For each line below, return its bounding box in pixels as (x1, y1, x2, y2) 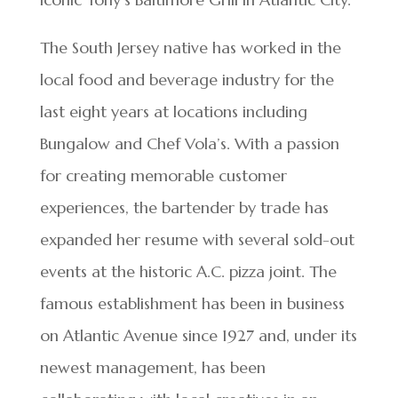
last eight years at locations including (39, 101, 307, 122)
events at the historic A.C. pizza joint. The (39, 261, 337, 282)
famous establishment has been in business (39, 293, 345, 314)
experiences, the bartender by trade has (39, 197, 329, 218)
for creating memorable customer (39, 165, 287, 186)
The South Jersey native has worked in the (39, 37, 341, 58)
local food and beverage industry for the (39, 69, 334, 90)
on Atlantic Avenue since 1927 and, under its (39, 325, 357, 346)
